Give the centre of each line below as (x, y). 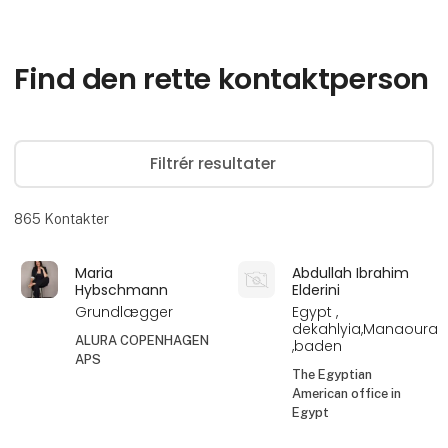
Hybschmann (122, 290)
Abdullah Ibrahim (351, 273)
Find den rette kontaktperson (221, 79)
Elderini (316, 290)
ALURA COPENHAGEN (142, 341)
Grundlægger (124, 311)
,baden (317, 345)
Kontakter (75, 218)
